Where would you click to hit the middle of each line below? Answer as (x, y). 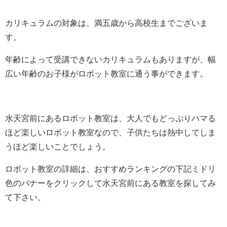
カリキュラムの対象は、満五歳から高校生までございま (106, 23)
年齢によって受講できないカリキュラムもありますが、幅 (110, 60)
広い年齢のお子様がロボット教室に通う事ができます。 (106, 74)
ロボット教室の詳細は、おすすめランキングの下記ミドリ (110, 169)
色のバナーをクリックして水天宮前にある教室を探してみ (110, 183)
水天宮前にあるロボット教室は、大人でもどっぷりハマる (110, 118)
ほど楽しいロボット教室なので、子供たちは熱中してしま (110, 133)
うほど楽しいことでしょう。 (58, 147)
